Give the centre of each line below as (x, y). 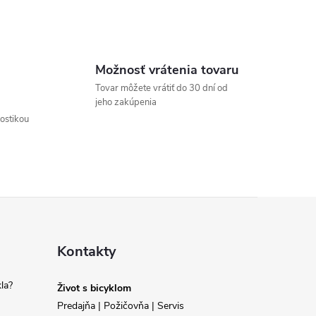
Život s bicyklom (94, 288)
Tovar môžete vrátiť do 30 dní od (161, 88)
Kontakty (86, 251)
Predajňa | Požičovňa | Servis (120, 305)
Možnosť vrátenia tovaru (166, 69)
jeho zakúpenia (126, 102)
